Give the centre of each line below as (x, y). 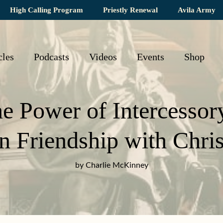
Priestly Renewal (130, 10)
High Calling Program (47, 10)
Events (150, 57)
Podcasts (51, 57)
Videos (103, 57)
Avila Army (197, 10)
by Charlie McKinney (111, 165)
